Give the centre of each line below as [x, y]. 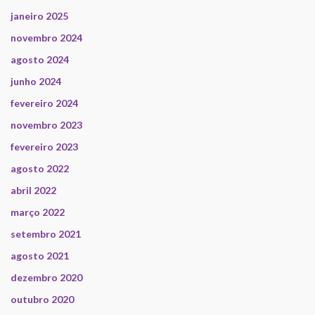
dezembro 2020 [46, 278]
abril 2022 [33, 191]
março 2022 [38, 212]
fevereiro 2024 [44, 103]
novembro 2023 [46, 125]
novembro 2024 [46, 38]
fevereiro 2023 [44, 147]
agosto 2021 [40, 256]
